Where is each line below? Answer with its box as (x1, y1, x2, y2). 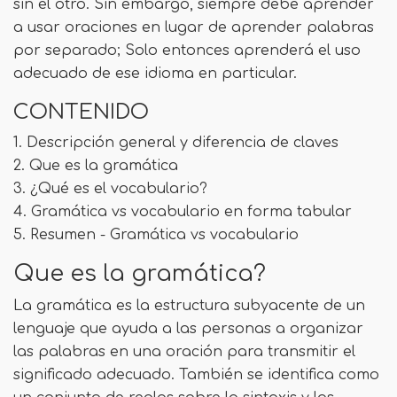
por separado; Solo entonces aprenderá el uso (13, 42, 361, 58)
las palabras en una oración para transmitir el (13, 343, 355, 360)
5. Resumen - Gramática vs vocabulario (13, 226, 299, 243)
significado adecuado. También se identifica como (13, 366, 379, 383)
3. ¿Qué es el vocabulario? (13, 180, 207, 197)
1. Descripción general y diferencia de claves (13, 134, 339, 151)
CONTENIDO (13, 99, 149, 123)
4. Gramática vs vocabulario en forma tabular (13, 203, 352, 220)
